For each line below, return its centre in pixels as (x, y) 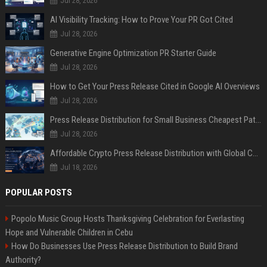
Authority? (23, 260)
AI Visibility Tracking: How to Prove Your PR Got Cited (141, 19)
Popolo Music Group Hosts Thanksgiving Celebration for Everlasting (128, 218)
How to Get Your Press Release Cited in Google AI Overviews (155, 86)
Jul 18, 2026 (78, 167)
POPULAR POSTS (38, 192)
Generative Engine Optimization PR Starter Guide (133, 53)
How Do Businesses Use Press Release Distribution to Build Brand (124, 246)
